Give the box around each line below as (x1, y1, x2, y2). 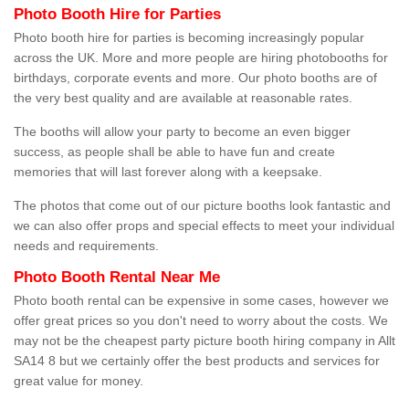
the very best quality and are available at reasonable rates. (14, 90, 352, 106)
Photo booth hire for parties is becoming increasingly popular (14, 30, 364, 46)
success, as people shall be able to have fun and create (14, 144, 335, 160)
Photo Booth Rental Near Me (14, 268, 220, 287)
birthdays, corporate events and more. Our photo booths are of (14, 70, 377, 86)
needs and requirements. (14, 238, 159, 254)
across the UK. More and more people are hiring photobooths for (14, 50, 388, 66)
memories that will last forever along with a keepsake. (14, 164, 322, 180)
